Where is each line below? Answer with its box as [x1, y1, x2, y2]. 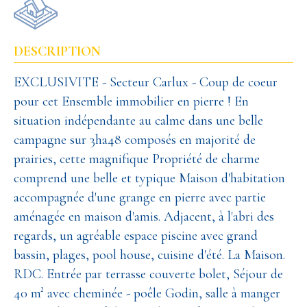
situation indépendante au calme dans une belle [14, 112, 263, 129]
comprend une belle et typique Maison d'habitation [14, 169, 285, 186]
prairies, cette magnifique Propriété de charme [14, 150, 260, 167]
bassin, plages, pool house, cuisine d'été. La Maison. [14, 246, 285, 263]
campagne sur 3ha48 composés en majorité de [14, 131, 256, 148]
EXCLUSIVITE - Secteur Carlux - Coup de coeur [14, 73, 278, 90]
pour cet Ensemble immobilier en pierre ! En [14, 93, 249, 110]
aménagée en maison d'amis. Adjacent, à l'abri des [14, 208, 274, 225]
